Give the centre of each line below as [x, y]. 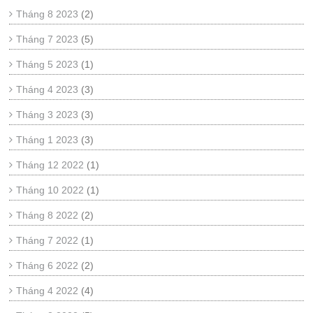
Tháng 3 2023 [48, 115]
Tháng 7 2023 [48, 39]
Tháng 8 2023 [48, 14]
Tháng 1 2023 [48, 140]
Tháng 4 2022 [48, 291]
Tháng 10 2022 [50, 190]
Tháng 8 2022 [48, 215]
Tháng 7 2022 [48, 240]
